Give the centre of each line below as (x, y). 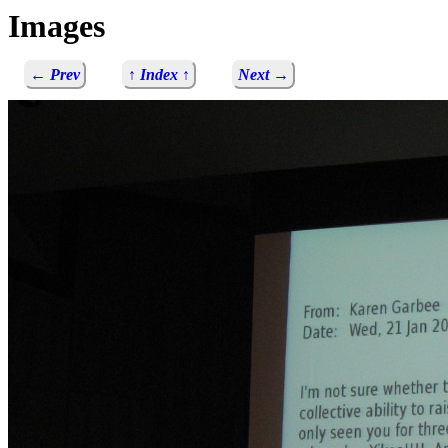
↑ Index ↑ (159, 75)
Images (56, 26)
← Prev (55, 75)
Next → (263, 75)
